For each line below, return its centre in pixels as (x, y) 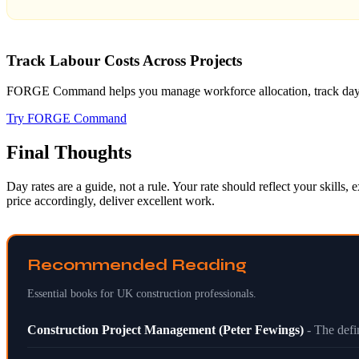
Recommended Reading (137, 265)
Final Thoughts (69, 153)
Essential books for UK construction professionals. (142, 294)
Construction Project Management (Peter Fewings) (165, 330)
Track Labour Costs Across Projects (124, 60)
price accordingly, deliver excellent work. (111, 201)
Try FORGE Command (67, 119)
